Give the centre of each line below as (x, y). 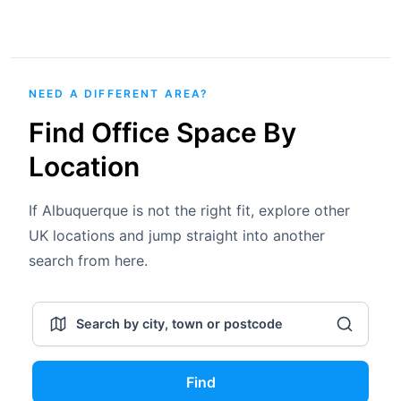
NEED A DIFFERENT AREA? (119, 94)
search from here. (88, 260)
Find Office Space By (162, 132)
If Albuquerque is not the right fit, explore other (189, 210)
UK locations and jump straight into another (177, 235)
